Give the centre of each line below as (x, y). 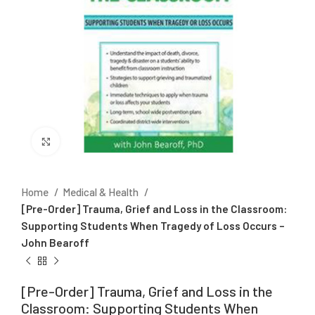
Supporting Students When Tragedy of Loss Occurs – (153, 226)
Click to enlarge (96, 141)
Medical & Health (102, 192)
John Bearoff (55, 243)
